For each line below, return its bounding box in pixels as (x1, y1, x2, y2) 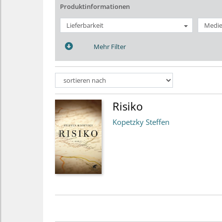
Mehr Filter (94, 42, 126, 51)
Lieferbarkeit (66, 20, 104, 30)
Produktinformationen (60, 2, 130, 11)
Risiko (112, 98, 143, 113)
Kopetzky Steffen (112, 116, 169, 127)
